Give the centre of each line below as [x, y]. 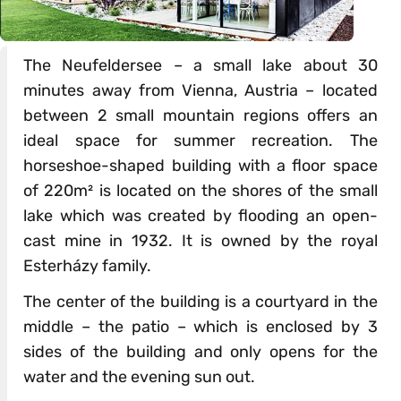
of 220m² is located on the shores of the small [200, 191]
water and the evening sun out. [140, 377]
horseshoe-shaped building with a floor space [200, 166]
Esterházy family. [88, 266]
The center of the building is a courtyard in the [200, 302]
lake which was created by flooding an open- [200, 216]
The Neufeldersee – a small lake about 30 [200, 66]
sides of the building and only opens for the [200, 352]
